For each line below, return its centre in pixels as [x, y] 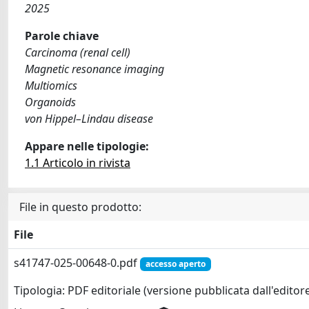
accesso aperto [175, 264]
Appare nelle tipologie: [87, 146]
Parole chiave [62, 36]
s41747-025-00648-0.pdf [77, 263]
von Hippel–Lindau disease [89, 119]
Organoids [50, 102]
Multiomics [51, 86]
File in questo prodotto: [80, 207]
